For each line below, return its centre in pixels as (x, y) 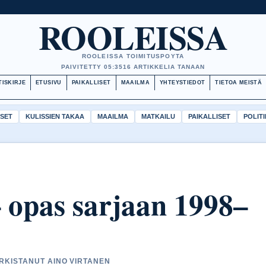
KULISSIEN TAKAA (55, 116)
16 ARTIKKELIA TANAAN (164, 67)
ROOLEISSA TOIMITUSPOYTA (133, 56)
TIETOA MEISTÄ (239, 83)
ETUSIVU (49, 83)
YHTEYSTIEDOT (183, 83)
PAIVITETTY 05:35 (92, 67)
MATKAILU (158, 116)
